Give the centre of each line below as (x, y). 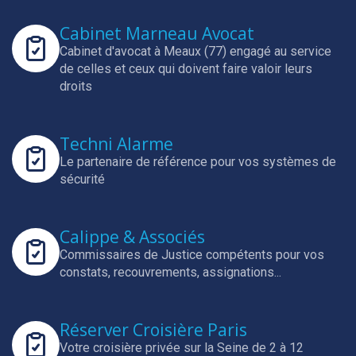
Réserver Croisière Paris (153, 330)
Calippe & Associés (132, 237)
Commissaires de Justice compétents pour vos (192, 255)
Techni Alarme (116, 144)
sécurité (82, 179)
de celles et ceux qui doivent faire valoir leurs (186, 69)
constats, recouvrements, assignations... (170, 272)
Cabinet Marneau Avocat (157, 33)
